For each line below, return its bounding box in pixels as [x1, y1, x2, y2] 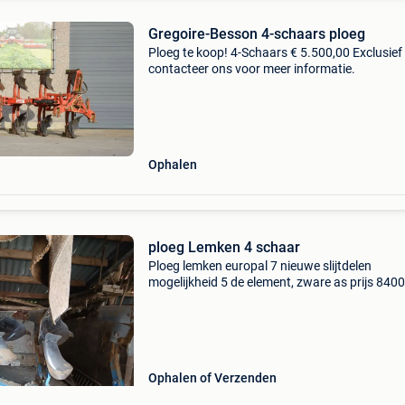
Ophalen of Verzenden [147, 371, 277, 385]
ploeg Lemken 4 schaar [147, 239, 300, 256]
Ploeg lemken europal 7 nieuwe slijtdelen [147, 259, 372, 273]
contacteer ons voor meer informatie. [147, 61, 355, 76]
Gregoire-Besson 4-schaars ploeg [147, 25, 365, 42]
